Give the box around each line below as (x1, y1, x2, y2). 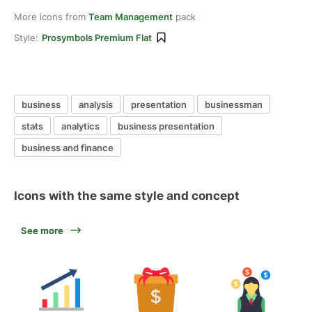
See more (21, 225, 63, 236)
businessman (205, 98, 263, 110)
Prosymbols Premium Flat (42, 32, 152, 43)
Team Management (88, 11, 173, 22)
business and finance (22, 141, 114, 153)
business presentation (118, 120, 214, 132)
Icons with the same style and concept (14, 189, 240, 203)
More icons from (14, 11, 88, 22)
